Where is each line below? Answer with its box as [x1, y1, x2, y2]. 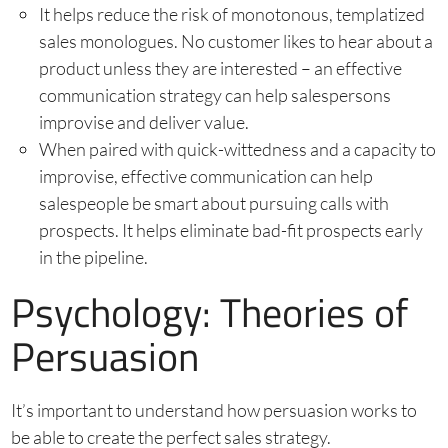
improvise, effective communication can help [38, 164, 373, 187]
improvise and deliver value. [38, 110, 249, 133]
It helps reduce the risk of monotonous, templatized [38, 2, 425, 25]
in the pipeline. [38, 245, 148, 268]
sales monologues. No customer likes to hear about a [38, 29, 433, 52]
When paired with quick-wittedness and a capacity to [38, 137, 436, 160]
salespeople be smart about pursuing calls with [38, 191, 389, 214]
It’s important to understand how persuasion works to [10, 398, 417, 421]
